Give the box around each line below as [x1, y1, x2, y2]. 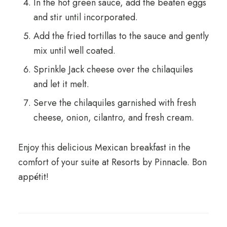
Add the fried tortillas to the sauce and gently [33, 29, 209, 43]
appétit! [18, 170, 49, 183]
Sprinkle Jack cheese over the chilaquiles [33, 63, 193, 76]
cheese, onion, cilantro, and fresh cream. [33, 111, 194, 124]
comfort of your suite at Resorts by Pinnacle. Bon [18, 156, 207, 169]
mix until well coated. [33, 44, 116, 57]
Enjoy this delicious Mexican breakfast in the [18, 141, 191, 154]
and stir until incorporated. [33, 11, 138, 24]
